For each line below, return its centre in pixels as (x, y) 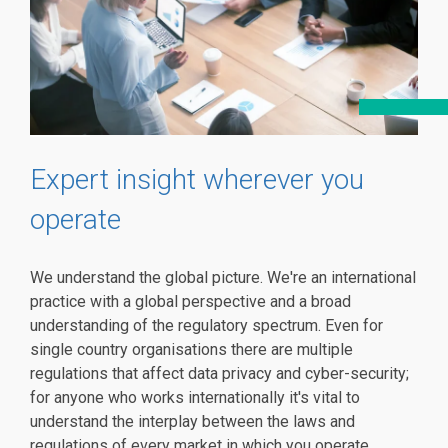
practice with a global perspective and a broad (190, 302)
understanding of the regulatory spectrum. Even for (206, 326)
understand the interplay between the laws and (192, 422)
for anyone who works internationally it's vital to (195, 398)
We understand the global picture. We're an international (223, 278)
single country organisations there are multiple (191, 350)
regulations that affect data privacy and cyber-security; (219, 374)
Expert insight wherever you (197, 180)
